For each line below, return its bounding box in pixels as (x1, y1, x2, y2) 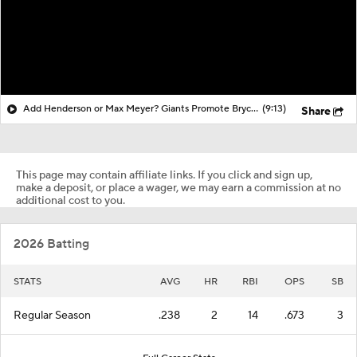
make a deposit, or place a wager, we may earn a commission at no (16, 180, 341, 195)
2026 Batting (14, 235, 89, 252)
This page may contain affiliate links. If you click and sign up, (16, 167, 312, 182)
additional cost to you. (16, 193, 125, 208)
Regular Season (14, 308, 91, 323)
